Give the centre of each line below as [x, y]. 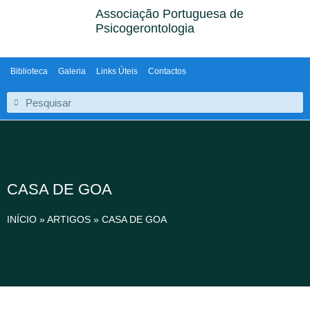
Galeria [72, 71]
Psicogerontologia [145, 28]
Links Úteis [117, 71]
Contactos [167, 71]
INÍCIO [22, 219]
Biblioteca [29, 71]
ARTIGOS [69, 219]
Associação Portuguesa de [170, 14]
